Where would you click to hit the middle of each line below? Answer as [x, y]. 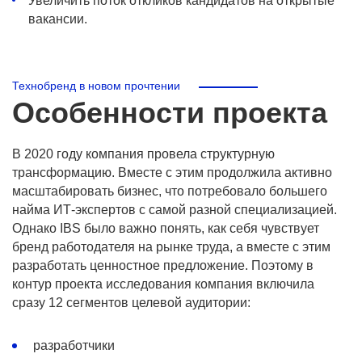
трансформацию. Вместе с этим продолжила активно [172, 173]
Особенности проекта [170, 113]
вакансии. [58, 19]
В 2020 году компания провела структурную [143, 154]
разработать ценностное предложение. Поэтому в [163, 265]
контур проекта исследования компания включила [163, 284]
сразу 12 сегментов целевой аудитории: [131, 303]
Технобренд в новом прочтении [96, 86]
